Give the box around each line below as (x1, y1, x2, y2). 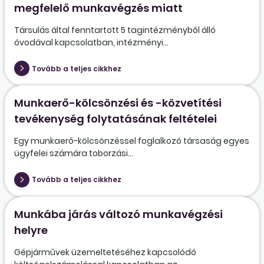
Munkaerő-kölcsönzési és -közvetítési (14, 95, 222, 111)
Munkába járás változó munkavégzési (14, 206, 223, 222)
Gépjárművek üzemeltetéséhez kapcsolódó (14, 246, 196, 258)
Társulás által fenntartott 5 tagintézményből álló (14, 24, 216, 36)
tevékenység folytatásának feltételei (14, 111, 217, 127)
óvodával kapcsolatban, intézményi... (14, 36, 169, 48)
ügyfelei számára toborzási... (14, 147, 133, 160)
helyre (14, 222, 48, 237)
